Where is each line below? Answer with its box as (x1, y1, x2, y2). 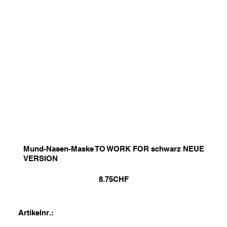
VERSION (23, 154, 58, 163)
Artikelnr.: (18, 208, 54, 217)
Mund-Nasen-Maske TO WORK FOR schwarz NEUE (23, 144, 204, 153)
